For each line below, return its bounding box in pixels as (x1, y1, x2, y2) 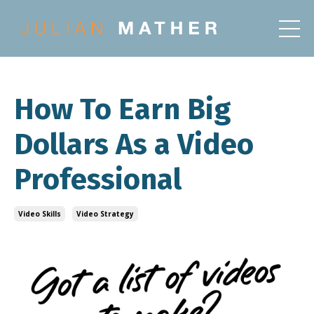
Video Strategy (76, 209, 134, 219)
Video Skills (18, 209, 61, 219)
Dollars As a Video (14, 127, 254, 163)
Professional (14, 162, 182, 198)
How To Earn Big (14, 92, 231, 128)
